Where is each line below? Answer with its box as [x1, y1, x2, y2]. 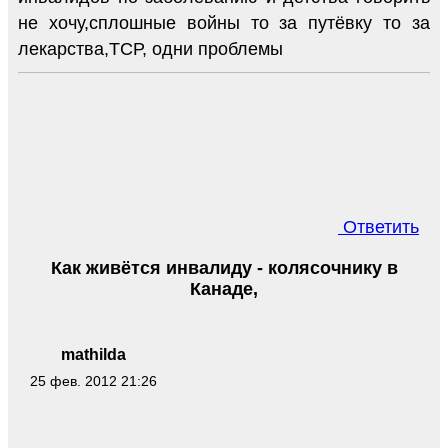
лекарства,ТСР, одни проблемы [18, 38, 283, 59]
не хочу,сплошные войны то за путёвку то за [18, 12, 430, 33]
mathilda [60, 345, 126, 363]
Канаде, [190, 278, 258, 299]
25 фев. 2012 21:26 [29, 372, 157, 389]
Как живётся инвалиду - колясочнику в [50, 257, 398, 278]
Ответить [338, 216, 419, 237]
